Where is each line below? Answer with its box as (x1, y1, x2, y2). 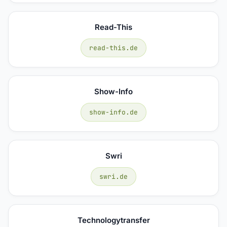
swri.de (99, 172, 128, 181)
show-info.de (89, 107, 138, 117)
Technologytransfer (77, 215, 150, 225)
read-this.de (89, 43, 138, 52)
